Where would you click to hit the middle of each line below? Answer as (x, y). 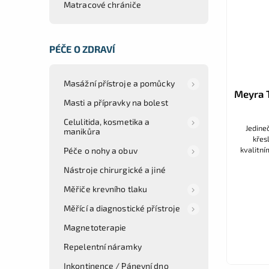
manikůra (82, 131)
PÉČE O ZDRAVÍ (83, 49)
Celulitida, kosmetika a (107, 121)
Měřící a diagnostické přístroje (122, 208)
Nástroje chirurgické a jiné (115, 169)
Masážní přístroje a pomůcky (119, 83)
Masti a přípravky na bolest (116, 102)
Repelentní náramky (103, 246)
